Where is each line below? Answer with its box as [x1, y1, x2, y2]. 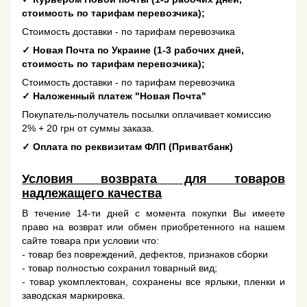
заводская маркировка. [22, 289, 128, 301]
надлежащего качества [22, 186, 162, 200]
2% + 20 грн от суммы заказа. [22, 122, 154, 134]
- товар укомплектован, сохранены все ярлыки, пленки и [22, 275, 285, 287]
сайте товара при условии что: [22, 234, 162, 246]
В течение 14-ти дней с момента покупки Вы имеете [22, 207, 285, 219]
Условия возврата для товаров [22, 171, 285, 186]
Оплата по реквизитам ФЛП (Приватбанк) [30, 140, 233, 152]
